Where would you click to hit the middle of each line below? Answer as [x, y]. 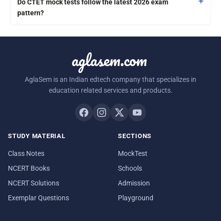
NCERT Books [29, 168]
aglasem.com [109, 59]
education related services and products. [110, 91]
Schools [130, 168]
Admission [134, 183]
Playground [136, 198]
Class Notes [26, 153]
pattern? [31, 13]
